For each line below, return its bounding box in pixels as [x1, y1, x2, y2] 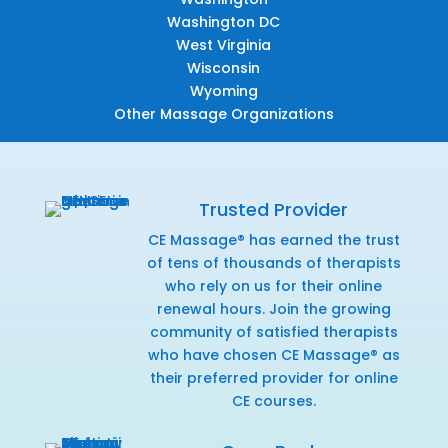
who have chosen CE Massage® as [147, 344, 400, 365]
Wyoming [189, 80, 258, 101]
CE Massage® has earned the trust [147, 229, 400, 250]
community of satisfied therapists [149, 321, 398, 342]
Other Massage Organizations [113, 103, 334, 124]
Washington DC [167, 11, 281, 32]
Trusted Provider [199, 196, 349, 222]
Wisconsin [187, 57, 261, 78]
